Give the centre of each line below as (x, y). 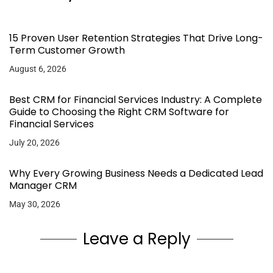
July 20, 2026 (34, 142)
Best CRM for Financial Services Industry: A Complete (136, 99)
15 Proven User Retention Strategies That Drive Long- (136, 38)
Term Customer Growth (67, 50)
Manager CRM (43, 185)
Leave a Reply (136, 239)
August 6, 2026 (38, 69)
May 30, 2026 (35, 204)
